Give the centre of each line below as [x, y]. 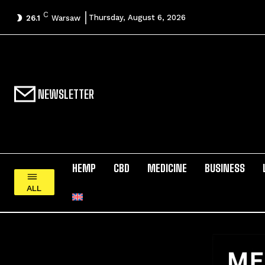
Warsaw [66, 18]
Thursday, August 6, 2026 [137, 18]
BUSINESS [224, 168]
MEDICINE [167, 168]
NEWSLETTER [65, 94]
